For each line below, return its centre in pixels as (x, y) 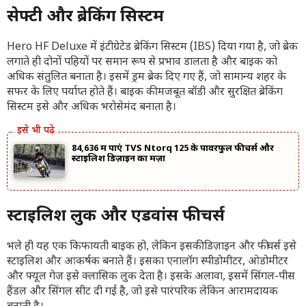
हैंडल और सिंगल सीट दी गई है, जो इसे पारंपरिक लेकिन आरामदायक (142, 292)
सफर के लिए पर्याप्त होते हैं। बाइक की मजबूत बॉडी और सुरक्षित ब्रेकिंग (145, 93)
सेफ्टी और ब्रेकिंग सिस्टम (85, 17)
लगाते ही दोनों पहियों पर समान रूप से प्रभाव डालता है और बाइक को (142, 62)
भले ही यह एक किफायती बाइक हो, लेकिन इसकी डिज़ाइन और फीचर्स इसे (152, 247)
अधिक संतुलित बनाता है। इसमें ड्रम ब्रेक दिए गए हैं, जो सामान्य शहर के (147, 78)
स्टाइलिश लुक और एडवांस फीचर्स (116, 217)
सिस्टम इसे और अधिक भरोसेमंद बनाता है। (92, 108)
